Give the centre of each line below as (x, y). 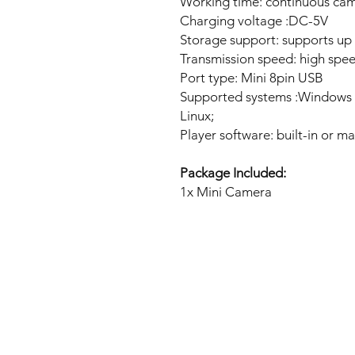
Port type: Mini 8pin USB (252, 78)
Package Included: (233, 173)
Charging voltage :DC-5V (254, 21)
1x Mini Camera (226, 192)
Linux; (197, 116)
